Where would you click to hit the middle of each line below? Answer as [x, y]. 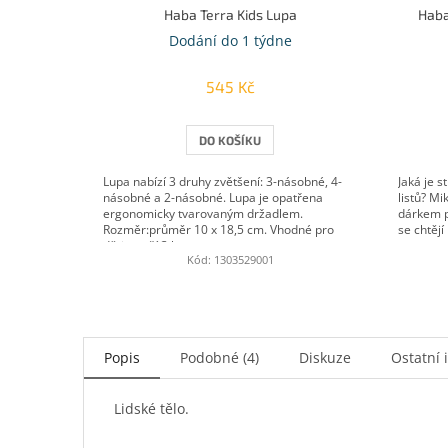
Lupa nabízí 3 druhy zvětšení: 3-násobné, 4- [222, 182]
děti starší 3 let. [148, 246]
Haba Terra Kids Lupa [230, 15]
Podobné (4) [219, 358]
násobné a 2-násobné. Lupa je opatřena [213, 198]
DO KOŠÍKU [230, 140]
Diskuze [325, 358]
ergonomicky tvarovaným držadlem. [203, 214]
